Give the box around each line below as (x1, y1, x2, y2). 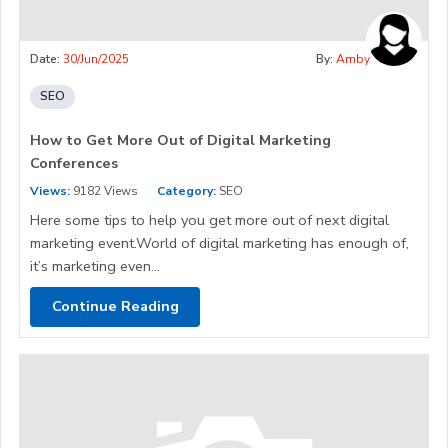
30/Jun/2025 (63, 50, 129, 67)
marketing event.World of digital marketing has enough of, (30, 232, 409, 253)
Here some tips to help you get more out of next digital (30, 209, 389, 230)
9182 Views (70, 182, 138, 199)
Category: (157, 182, 216, 199)
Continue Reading (51, 296, 179, 317)
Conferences (30, 152, 118, 173)
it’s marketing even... (30, 255, 160, 276)
